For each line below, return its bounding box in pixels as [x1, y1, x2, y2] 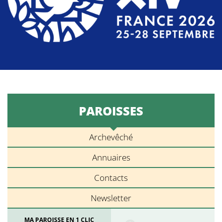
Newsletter [91, 192, 131, 204]
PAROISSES [79, 103, 143, 119]
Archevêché [89, 131, 133, 143]
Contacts [94, 172, 128, 184]
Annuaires [92, 152, 130, 164]
